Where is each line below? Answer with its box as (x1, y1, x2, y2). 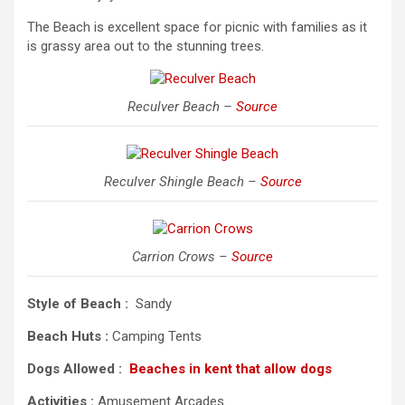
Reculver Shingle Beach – (103, 174, 260, 190)
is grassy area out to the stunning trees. (27, 38, 264, 54)
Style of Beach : (27, 296, 132, 312)
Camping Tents (108, 328, 202, 344)
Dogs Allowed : (27, 361, 126, 377)
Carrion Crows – (132, 249, 231, 265)
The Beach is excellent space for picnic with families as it (27, 19, 367, 35)
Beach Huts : (27, 328, 108, 344)
